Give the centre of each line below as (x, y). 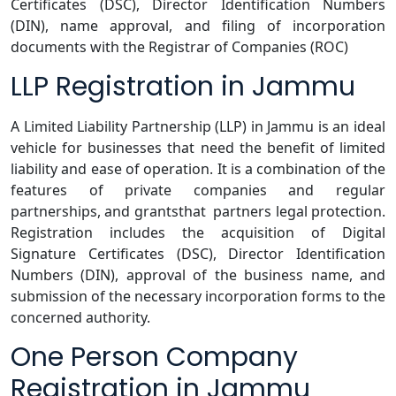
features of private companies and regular (198, 190)
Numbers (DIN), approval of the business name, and (198, 275)
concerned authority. (80, 318)
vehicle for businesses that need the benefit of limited (198, 148)
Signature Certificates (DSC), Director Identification (198, 254)
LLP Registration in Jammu (183, 87)
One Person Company (154, 358)
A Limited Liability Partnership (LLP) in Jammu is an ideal (198, 127)
